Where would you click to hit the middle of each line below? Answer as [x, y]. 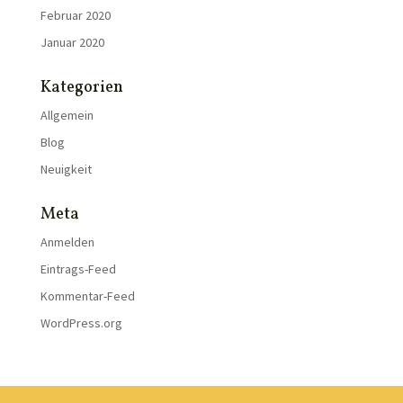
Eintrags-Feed [78, 269]
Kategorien [81, 88]
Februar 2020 [75, 15]
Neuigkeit [66, 169]
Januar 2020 [72, 42]
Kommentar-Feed [87, 296]
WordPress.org [81, 323]
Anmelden [67, 242]
